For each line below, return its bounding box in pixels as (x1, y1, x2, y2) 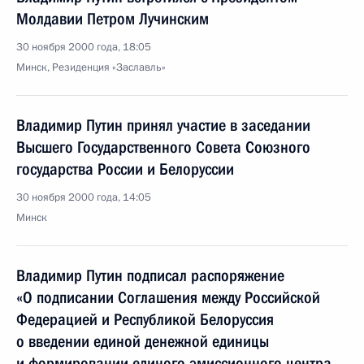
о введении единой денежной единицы (16, 331, 269, 351)
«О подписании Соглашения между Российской (16, 288, 320, 307)
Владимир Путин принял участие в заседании (16, 115, 310, 135)
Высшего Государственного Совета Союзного (16, 137, 310, 157)
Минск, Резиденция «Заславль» (16, 60, 166, 75)
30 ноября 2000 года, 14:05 (16, 190, 151, 205)
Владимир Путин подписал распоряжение (16, 266, 284, 285)
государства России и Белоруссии (16, 159, 234, 179)
